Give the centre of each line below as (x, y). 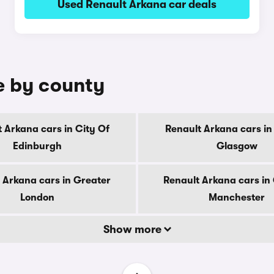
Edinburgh (37, 146)
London (37, 198)
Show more (133, 229)
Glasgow (237, 146)
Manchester (237, 198)
